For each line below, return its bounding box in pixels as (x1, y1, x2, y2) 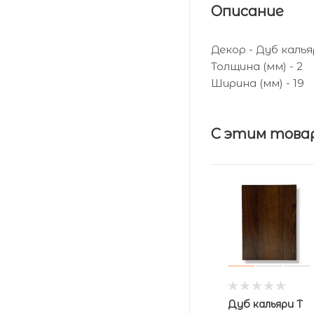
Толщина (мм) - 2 (211, 59, 303, 73)
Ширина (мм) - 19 (211, 76, 304, 90)
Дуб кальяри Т (228, 298, 303, 311)
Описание (211, 2, 284, 20)
